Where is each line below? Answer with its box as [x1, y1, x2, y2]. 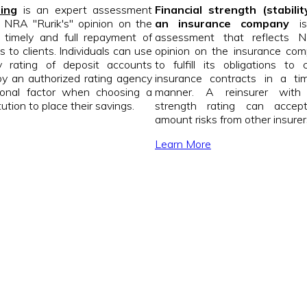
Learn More [155, 137, 211, 151]
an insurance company [155, 16, 290, 31]
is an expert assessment [17, 3, 153, 17]
